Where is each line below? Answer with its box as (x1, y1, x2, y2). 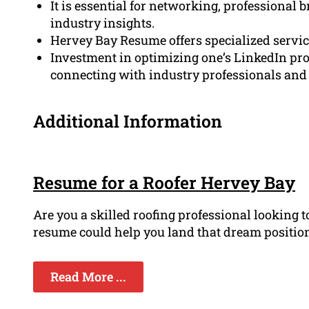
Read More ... (50, 268, 126, 285)
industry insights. (50, 14, 154, 31)
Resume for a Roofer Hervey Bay (33, 170, 295, 194)
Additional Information (33, 109, 222, 132)
